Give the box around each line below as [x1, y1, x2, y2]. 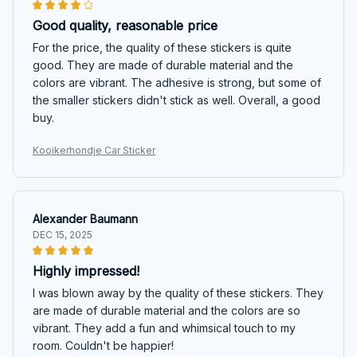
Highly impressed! [33, 262, 139, 279]
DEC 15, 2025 [33, 228, 92, 241]
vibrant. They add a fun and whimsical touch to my [33, 320, 296, 335]
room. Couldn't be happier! [33, 338, 174, 352]
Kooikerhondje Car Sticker [33, 143, 155, 156]
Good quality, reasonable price [33, 17, 218, 33]
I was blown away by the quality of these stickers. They [33, 285, 324, 300]
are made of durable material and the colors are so [33, 303, 300, 317]
